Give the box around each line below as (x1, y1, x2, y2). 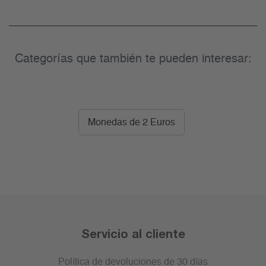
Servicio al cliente (81, 226, 185, 241)
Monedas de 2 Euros (88, 118, 175, 128)
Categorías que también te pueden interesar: (14, 53, 252, 65)
